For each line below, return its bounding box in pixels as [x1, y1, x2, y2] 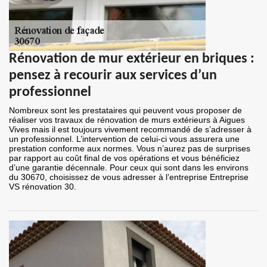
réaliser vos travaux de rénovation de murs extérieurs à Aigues [9, 115, 245, 125]
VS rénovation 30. [9, 182, 76, 192]
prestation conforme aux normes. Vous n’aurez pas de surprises [9, 144, 250, 154]
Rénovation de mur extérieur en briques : [9, 52, 254, 67]
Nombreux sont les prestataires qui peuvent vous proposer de [9, 105, 242, 116]
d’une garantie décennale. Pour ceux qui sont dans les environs [9, 163, 249, 173]
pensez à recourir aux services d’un [9, 69, 217, 83]
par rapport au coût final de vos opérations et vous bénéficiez [9, 153, 240, 163]
